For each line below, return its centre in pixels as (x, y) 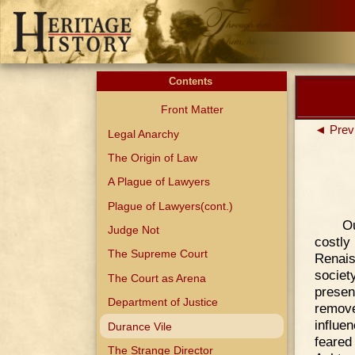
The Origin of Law (153, 157)
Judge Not (134, 230)
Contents (192, 81)
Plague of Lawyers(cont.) (171, 206)
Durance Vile (140, 326)
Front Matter (192, 110)
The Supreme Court (158, 254)
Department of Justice (163, 302)
